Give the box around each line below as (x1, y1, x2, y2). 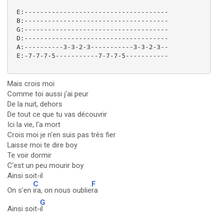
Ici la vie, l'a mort (7, 120, 60, 129)
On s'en (7, 186, 33, 195)
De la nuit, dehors (7, 100, 62, 109)
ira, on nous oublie (33, 186, 91, 195)
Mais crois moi (7, 79, 54, 88)
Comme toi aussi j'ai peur (7, 90, 89, 98)
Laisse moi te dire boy (7, 141, 77, 149)
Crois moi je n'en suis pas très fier (7, 130, 116, 139)
